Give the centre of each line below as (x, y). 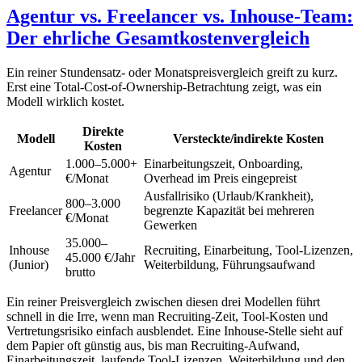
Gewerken (170, 225)
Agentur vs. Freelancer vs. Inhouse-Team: (180, 16)
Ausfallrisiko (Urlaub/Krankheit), (229, 196)
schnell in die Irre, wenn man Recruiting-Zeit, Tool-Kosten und (167, 316)
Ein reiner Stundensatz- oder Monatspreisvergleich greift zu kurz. (172, 72)
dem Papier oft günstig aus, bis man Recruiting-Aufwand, (153, 345)
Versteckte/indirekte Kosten (248, 138)
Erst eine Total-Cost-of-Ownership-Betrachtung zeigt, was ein (164, 86)
